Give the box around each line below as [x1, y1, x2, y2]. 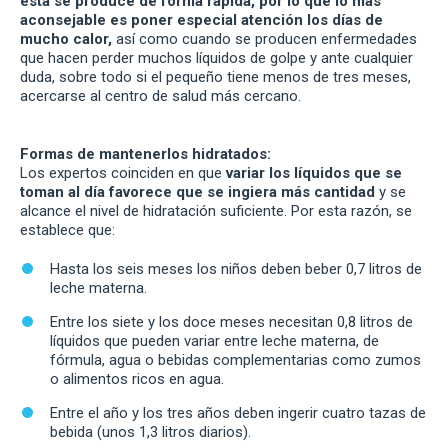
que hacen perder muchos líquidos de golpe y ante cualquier [20, 49, 413, 68]
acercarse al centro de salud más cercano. [20, 87, 301, 106]
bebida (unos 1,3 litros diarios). [50, 423, 251, 442]
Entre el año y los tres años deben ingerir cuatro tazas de [50, 404, 426, 423]
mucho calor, [20, 30, 112, 49]
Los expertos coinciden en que [20, 164, 226, 183]
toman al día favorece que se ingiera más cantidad [20, 183, 375, 202]
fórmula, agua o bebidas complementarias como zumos [50, 351, 421, 370]
